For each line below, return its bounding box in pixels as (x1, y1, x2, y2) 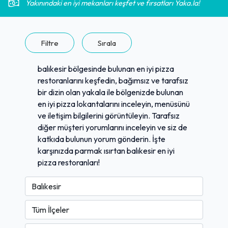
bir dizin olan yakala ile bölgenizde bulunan (38, 87, 183, 97)
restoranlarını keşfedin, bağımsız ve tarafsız (38, 75, 188, 85)
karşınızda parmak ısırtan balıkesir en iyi (38, 145, 175, 156)
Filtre (41, 38, 59, 48)
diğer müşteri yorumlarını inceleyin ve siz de (38, 122, 187, 132)
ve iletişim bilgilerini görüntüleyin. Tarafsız (38, 110, 180, 121)
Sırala (98, 38, 116, 48)
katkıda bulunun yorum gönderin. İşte (38, 133, 165, 144)
